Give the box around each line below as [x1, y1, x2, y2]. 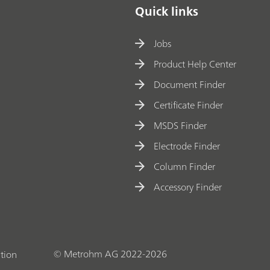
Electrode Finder [154, 137, 221, 154]
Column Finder [154, 157, 216, 175]
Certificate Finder [154, 96, 224, 113]
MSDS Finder [154, 116, 207, 134]
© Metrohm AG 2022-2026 [53, 245, 167, 263]
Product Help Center [154, 55, 237, 72]
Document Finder [154, 75, 226, 93]
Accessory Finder [154, 178, 222, 195]
